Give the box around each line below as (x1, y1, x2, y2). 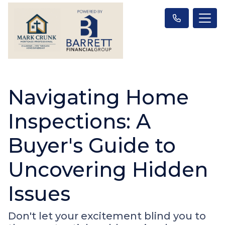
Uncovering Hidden (8, 157, 208, 182)
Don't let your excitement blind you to (8, 209, 206, 222)
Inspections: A (8, 108, 151, 134)
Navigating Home (8, 84, 189, 109)
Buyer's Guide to (8, 133, 176, 158)
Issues (8, 181, 70, 206)
